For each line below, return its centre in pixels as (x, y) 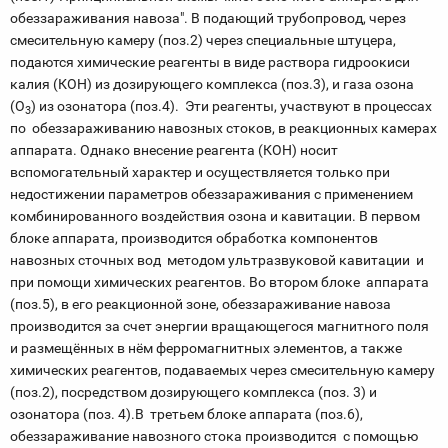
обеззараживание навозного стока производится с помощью (214, 436)
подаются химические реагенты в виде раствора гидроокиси (210, 62)
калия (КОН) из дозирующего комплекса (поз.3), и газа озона (212, 84)
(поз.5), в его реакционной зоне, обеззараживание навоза (200, 304)
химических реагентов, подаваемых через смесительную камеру (222, 370)
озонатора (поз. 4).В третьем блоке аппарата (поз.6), (186, 414)
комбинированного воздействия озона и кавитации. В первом (215, 216)
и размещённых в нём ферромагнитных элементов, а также (206, 348)
